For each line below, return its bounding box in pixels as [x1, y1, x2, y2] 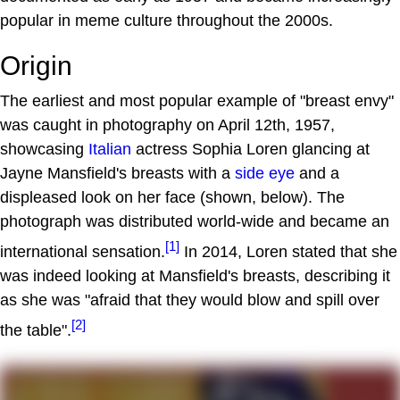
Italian [88, 140, 131, 159]
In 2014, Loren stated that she [179, 243, 397, 262]
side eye [235, 164, 295, 183]
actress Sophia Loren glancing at [131, 140, 370, 159]
